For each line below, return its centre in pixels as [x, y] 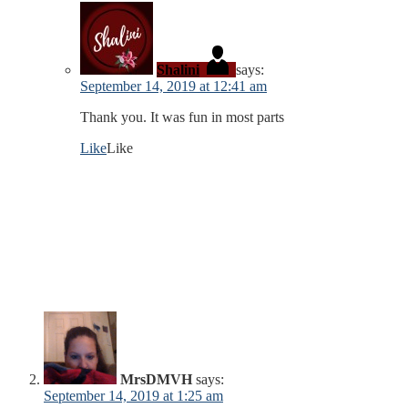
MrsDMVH [156, 379]
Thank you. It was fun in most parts [182, 117]
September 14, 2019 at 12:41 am [173, 86]
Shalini [178, 69]
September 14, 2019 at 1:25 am [133, 395]
